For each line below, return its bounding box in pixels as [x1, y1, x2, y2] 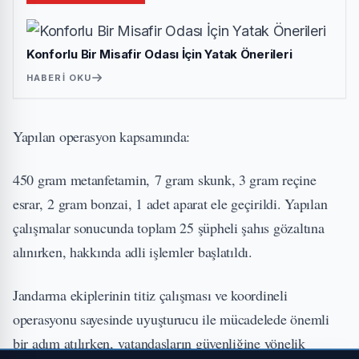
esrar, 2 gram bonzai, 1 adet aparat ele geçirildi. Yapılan [13, 194, 328, 213]
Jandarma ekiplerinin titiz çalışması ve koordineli [13, 285, 288, 305]
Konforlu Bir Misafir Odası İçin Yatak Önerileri [26, 46, 292, 62]
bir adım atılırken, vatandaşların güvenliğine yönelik [13, 333, 305, 353]
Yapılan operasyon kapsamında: [13, 127, 191, 146]
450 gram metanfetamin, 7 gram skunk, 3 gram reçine [13, 170, 317, 189]
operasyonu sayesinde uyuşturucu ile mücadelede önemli [13, 309, 329, 329]
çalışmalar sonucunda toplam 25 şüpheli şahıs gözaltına [13, 218, 325, 237]
